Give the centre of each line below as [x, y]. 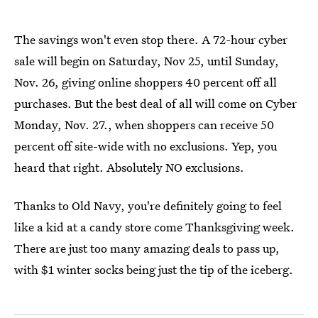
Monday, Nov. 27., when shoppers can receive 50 [144, 125]
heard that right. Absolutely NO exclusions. [129, 168]
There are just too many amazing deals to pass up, [147, 248]
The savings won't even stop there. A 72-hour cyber [151, 40]
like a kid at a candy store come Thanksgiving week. [154, 227]
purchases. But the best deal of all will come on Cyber [155, 104]
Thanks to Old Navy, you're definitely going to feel [148, 206]
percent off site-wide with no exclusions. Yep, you [146, 146]
